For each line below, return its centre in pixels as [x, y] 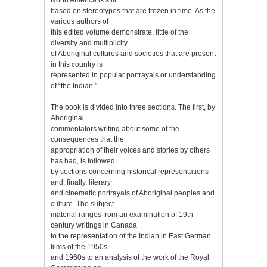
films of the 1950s [79, 246]
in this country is [77, 64]
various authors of [80, 21]
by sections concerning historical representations [130, 171]
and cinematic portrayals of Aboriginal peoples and [133, 193]
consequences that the [87, 139]
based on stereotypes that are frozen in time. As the [133, 10]
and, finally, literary [81, 182]
